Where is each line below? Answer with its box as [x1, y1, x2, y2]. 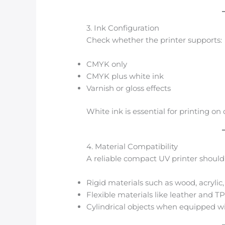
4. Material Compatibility [86, 142, 178, 152]
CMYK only [86, 59, 128, 69]
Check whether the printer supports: [86, 35, 222, 45]
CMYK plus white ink [86, 71, 164, 81]
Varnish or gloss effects [86, 83, 171, 93]
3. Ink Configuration [86, 23, 160, 33]
